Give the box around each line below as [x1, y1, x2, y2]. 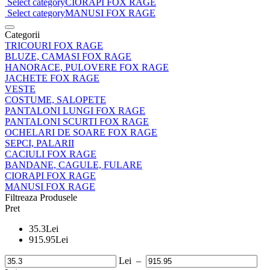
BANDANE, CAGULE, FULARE [5, 159, 142, 170]
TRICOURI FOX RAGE [5, 40, 103, 51]
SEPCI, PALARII [5, 137, 74, 148]
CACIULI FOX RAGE [5, 148, 96, 159]
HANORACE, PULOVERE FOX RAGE [5, 61, 169, 72]
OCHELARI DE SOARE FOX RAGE [5, 127, 157, 137]
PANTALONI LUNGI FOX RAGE [5, 105, 145, 116]
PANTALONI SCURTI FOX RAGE [5, 116, 149, 127]
